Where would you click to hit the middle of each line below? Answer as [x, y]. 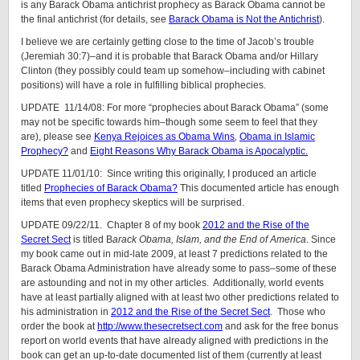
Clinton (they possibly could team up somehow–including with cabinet [173, 71]
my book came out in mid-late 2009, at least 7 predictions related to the [174, 254]
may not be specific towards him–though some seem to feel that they [169, 122]
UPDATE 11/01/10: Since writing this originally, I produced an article [169, 174]
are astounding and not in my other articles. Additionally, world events [172, 283]
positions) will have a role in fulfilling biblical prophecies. [143, 85]
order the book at [59, 326]
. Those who [298, 312]
